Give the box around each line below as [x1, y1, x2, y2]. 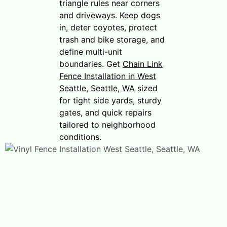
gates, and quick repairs [59, 107, 152, 118]
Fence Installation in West [59, 70, 156, 81]
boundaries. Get [59, 58, 123, 69]
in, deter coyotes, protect [59, 22, 157, 32]
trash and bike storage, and [59, 34, 165, 45]
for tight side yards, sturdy [59, 95, 162, 105]
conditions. [59, 131, 101, 142]
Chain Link [123, 58, 163, 69]
